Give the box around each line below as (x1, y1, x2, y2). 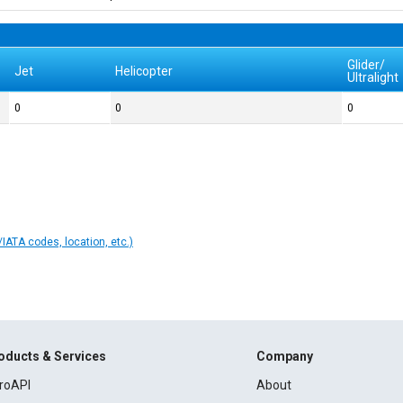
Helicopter (115, 64, 174, 78)
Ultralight (347, 70, 399, 85)
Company (255, 349, 313, 364)
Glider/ (347, 58, 386, 72)
